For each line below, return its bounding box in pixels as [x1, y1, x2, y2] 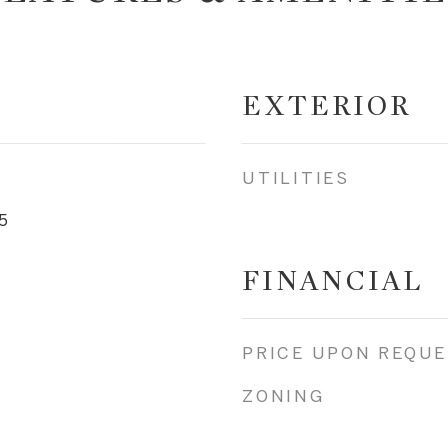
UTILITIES [242, 168, 350, 187]
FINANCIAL [242, 264, 424, 298]
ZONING [242, 386, 325, 405]
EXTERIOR [242, 89, 411, 123]
